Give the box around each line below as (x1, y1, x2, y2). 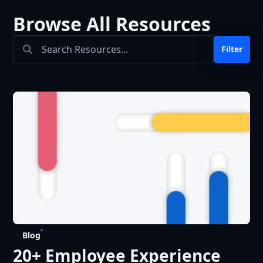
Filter (221, 43, 242, 55)
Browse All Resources (13, 11, 211, 37)
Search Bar (12, 35, 85, 55)
